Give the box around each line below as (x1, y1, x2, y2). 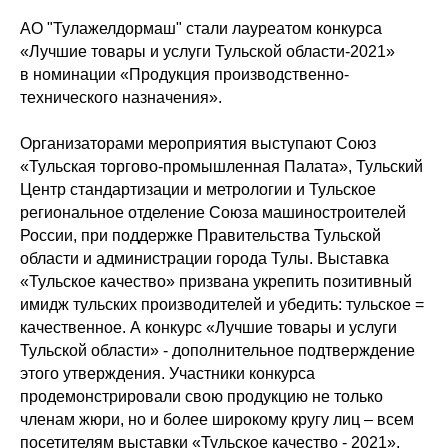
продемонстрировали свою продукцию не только (20, 388, 383, 405)
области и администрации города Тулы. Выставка (20, 250, 389, 267)
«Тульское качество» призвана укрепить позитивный (20, 273, 412, 290)
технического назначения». (20, 89, 222, 106)
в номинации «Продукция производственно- (20, 66, 349, 83)
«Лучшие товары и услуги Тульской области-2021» (20, 43, 395, 60)
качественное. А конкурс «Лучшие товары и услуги (20, 319, 397, 336)
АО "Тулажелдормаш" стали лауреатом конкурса (20, 20, 382, 37)
